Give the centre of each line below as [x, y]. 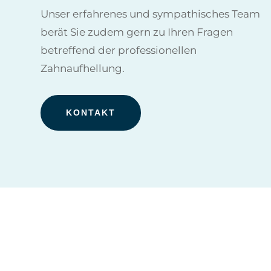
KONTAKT [91, 112]
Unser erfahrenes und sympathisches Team [151, 14]
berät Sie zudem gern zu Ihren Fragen [137, 32]
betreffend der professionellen [119, 50]
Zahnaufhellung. [83, 68]
